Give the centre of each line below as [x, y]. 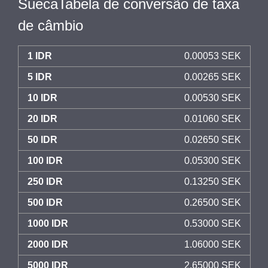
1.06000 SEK [213, 244]
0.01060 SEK [213, 119]
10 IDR [42, 98]
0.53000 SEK [213, 223]
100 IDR [45, 161]
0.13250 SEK [213, 182]
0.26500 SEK [213, 202]
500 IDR [45, 202]
